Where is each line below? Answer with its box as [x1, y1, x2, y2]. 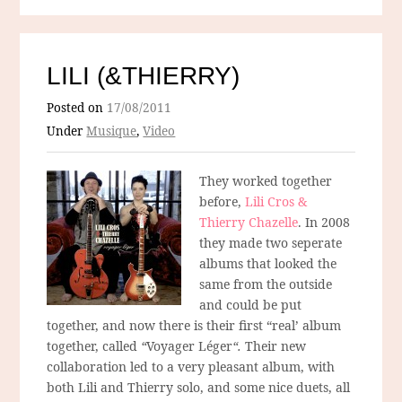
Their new [245, 337, 307, 355]
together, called [47, 337, 142, 355]
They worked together [199, 172, 333, 190]
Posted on [47, 100, 108, 117]
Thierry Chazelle [199, 214, 299, 232]
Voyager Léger [146, 337, 233, 355]
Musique [86, 123, 137, 140]
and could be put [199, 296, 302, 314]
